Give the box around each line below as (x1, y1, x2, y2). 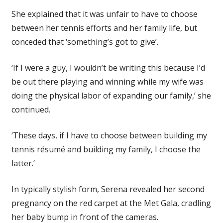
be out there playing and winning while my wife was (11, 76, 204, 87)
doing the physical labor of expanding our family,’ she (11, 90, 211, 101)
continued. (11, 104, 50, 115)
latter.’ (11, 157, 35, 169)
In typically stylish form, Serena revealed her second (11, 183, 205, 195)
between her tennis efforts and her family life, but (11, 22, 197, 33)
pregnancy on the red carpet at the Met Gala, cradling (11, 197, 211, 209)
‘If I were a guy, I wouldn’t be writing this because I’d (11, 62, 205, 73)
